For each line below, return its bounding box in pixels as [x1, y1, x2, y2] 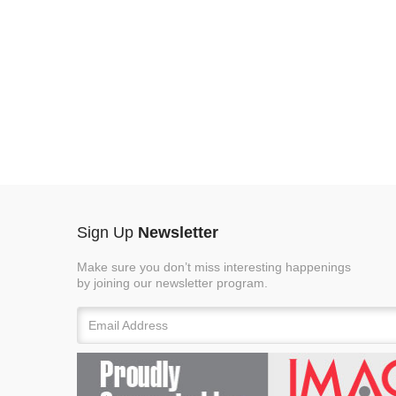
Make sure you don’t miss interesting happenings [77, 260, 351, 274]
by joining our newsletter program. [77, 276, 268, 290]
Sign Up [77, 224, 138, 241]
